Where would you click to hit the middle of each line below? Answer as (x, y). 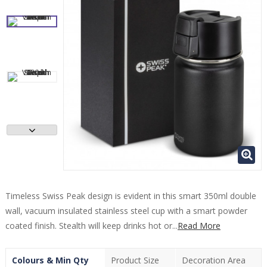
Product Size (135, 260)
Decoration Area (213, 260)
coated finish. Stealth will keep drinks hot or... (91, 225)
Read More (199, 225)
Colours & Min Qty (50, 260)
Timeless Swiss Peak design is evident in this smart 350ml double (131, 195)
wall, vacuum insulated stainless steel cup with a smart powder (126, 210)
